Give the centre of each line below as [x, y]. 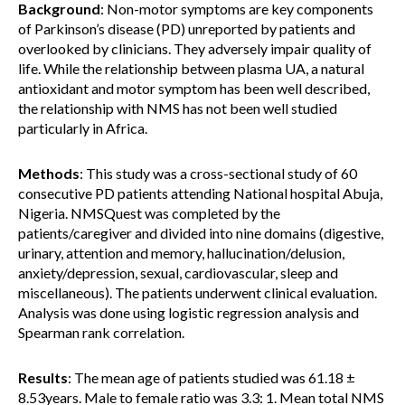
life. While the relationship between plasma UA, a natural [191, 68]
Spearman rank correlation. [101, 332]
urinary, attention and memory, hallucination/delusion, [181, 253]
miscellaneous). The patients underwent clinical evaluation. [198, 292]
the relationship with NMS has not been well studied [178, 108]
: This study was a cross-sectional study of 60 [218, 173]
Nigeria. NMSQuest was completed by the [149, 213]
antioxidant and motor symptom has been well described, [194, 88]
